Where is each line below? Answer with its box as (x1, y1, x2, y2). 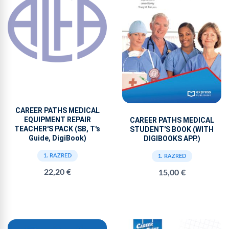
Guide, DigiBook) (28, 134, 86, 143)
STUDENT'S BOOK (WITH (130, 125, 214, 133)
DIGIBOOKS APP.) (143, 134, 200, 143)
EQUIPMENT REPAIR (24, 116, 91, 124)
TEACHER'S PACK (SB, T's (14, 125, 100, 133)
